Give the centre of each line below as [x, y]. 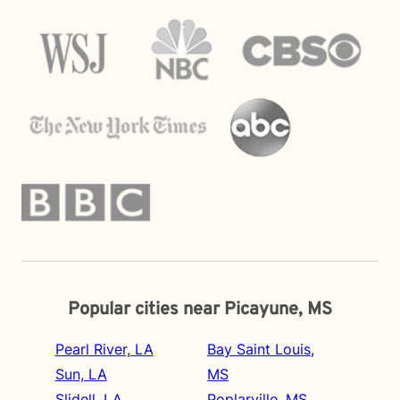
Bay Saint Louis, [261, 349]
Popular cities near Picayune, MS [200, 310]
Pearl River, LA [104, 349]
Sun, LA [81, 374]
